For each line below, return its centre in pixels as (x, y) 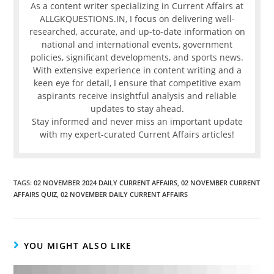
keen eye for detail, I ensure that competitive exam (137, 83)
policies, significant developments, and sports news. (137, 57)
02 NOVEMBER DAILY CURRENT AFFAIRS (124, 194)
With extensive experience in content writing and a (137, 70)
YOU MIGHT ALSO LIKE (78, 246)
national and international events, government (137, 45)
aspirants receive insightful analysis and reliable (137, 96)
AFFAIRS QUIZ (35, 194)
